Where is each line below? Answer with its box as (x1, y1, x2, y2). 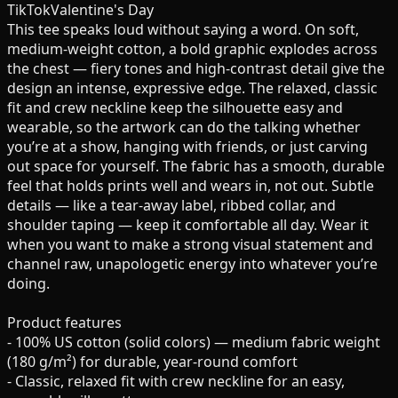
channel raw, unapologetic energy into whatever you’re (7, 253, 378, 274)
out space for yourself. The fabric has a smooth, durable (7, 155, 385, 176)
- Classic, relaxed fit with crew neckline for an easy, (7, 370, 345, 391)
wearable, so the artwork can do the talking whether (7, 116, 361, 137)
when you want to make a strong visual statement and (7, 234, 373, 254)
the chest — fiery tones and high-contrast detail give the (7, 58, 385, 78)
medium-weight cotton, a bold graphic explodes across (7, 38, 378, 59)
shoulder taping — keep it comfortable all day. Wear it (7, 214, 369, 235)
